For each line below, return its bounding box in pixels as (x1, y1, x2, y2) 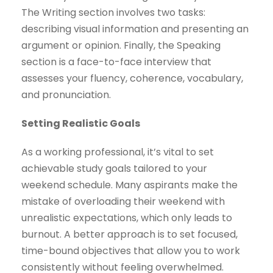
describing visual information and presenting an (21, 22, 249, 37)
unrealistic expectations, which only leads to (21, 211, 232, 225)
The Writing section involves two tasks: (21, 5, 205, 20)
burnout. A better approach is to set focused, (21, 227, 238, 242)
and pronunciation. (21, 88, 111, 102)
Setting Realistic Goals (21, 116, 140, 131)
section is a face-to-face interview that (21, 55, 211, 69)
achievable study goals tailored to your (21, 161, 207, 176)
